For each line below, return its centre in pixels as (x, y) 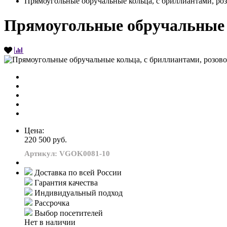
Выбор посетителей (69, 213)
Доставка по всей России (78, 172)
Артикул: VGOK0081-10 (67, 153)
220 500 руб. (46, 139)
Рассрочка (52, 203)
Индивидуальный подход (79, 193)
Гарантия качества (66, 182)
